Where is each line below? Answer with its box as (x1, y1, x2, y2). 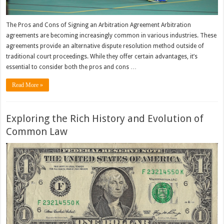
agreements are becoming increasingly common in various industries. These (6, 31, 217, 39)
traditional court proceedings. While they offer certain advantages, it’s (6, 52, 198, 60)
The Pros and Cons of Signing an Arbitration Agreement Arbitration (6, 21, 191, 28)
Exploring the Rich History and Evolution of (6, 112, 204, 124)
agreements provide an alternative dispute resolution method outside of (6, 42, 204, 49)
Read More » (12, 81, 43, 88)
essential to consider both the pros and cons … (6, 63, 137, 70)
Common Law (6, 125, 68, 137)
